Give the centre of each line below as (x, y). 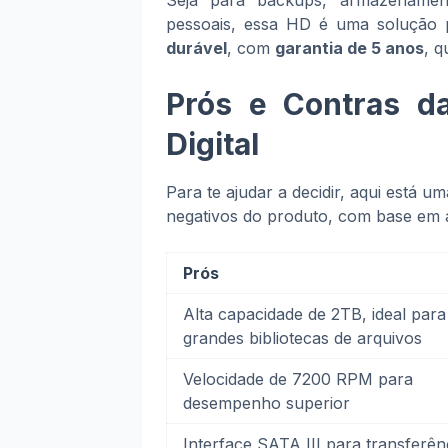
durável (196, 48)
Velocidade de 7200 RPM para (298, 379)
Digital (212, 144)
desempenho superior (266, 403)
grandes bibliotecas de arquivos (302, 338)
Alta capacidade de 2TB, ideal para (314, 314)
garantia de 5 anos (349, 48)
